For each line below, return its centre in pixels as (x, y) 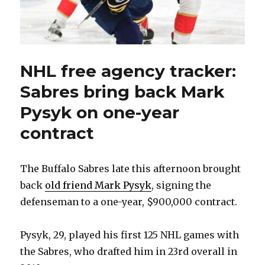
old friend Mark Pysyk (98, 185)
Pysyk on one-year (100, 113)
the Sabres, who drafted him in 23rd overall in (129, 252)
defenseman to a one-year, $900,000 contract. (129, 202)
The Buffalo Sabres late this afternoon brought (131, 169)
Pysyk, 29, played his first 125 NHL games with (130, 235)
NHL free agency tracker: (128, 71)
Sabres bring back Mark (122, 92)
